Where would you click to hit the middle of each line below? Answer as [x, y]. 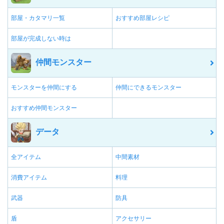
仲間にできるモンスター [148, 88]
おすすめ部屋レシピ [142, 18]
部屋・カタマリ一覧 [38, 18]
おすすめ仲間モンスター [44, 108]
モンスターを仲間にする [44, 88]
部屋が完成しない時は [41, 39]
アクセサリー [133, 219]
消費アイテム [29, 178]
